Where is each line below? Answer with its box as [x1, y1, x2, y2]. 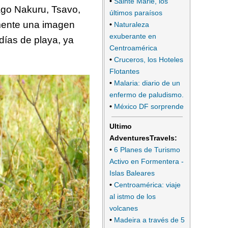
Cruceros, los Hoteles [114, 55, 183, 64]
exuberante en [109, 32, 156, 41]
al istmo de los [109, 192, 156, 201]
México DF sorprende [114, 102, 184, 111]
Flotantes [109, 67, 139, 76]
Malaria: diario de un [114, 79, 180, 88]
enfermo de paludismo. [109, 91, 184, 99]
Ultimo [109, 122, 132, 130]
